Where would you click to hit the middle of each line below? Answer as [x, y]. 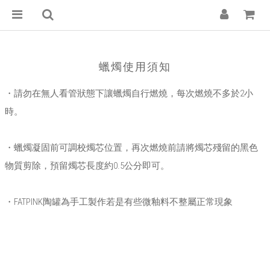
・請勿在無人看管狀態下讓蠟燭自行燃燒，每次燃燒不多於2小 [129, 93]
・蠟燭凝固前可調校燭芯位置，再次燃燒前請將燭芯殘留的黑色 [131, 148]
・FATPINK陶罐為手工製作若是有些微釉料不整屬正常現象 [119, 202]
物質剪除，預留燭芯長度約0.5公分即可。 [87, 166]
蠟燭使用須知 [135, 67]
